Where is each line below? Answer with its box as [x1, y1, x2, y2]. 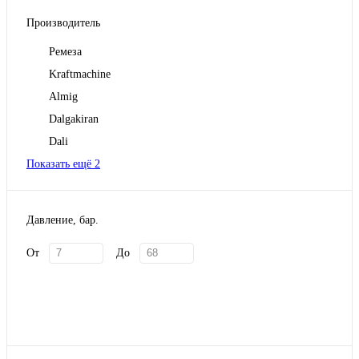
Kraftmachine [49, 68, 111, 81]
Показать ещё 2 [26, 158, 100, 171]
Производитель [26, 17, 100, 30]
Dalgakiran [49, 113, 99, 126]
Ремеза [49, 46, 82, 58]
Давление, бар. [26, 213, 99, 226]
